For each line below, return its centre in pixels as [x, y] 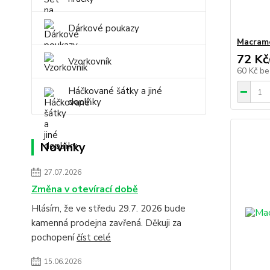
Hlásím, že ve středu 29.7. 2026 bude [108, 209]
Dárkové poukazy [104, 28]
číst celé [94, 237]
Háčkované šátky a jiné [115, 91]
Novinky [63, 147]
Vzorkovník [90, 61]
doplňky [85, 102]
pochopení [54, 237]
